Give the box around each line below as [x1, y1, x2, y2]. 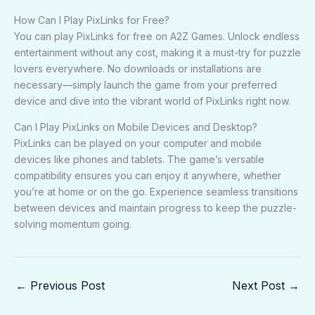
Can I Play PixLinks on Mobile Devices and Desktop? [14, 120, 257, 133]
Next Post [232, 278, 288, 292]
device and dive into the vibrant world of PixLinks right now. [14, 94, 290, 107]
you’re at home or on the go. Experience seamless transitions [14, 185, 298, 198]
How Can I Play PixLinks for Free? [14, 13, 169, 26]
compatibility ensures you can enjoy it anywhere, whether [14, 169, 281, 181]
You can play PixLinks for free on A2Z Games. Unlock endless [14, 30, 300, 42]
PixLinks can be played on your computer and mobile [14, 136, 262, 149]
